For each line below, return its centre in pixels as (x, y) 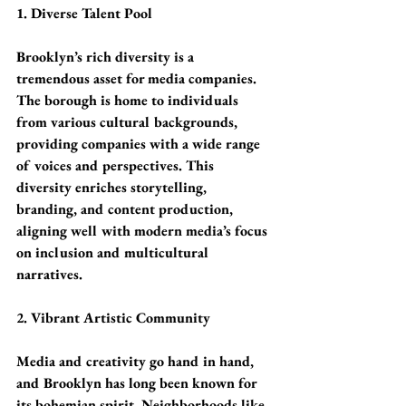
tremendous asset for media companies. (138, 78)
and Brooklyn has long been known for (138, 383)
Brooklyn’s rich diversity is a (107, 57)
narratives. (49, 274)
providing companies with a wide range (140, 144)
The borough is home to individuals (129, 100)
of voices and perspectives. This (117, 165)
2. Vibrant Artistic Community (113, 318)
